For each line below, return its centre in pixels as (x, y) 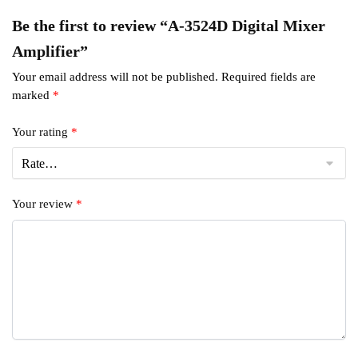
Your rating (42, 131)
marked (32, 95)
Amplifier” (50, 52)
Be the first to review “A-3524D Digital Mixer (169, 26)
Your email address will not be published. (115, 77)
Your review (44, 204)
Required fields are (268, 77)
